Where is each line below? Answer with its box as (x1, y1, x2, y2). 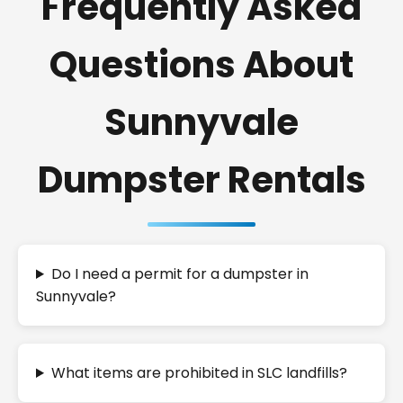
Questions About (49, 40, 354, 90)
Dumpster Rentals (37, 155, 366, 205)
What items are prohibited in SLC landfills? (50, 363, 347, 383)
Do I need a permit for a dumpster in (50, 264, 309, 284)
